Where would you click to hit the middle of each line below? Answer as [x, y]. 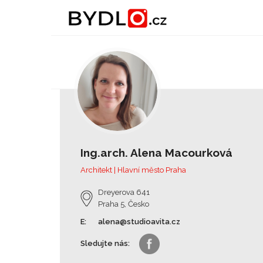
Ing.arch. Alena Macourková [156, 153]
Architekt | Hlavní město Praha [133, 170]
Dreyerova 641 [124, 192]
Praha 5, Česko [124, 204]
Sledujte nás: [105, 243]
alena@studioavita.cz [139, 222]
